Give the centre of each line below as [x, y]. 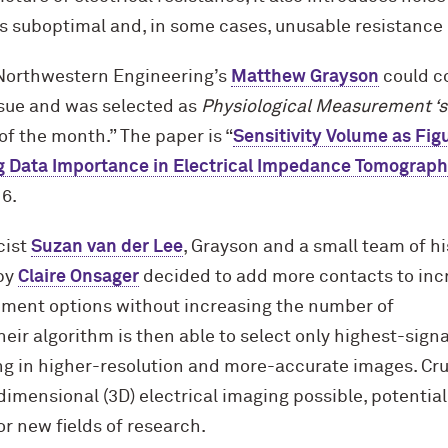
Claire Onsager [78, 277]
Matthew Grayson [304, 77]
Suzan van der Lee [106, 247]
